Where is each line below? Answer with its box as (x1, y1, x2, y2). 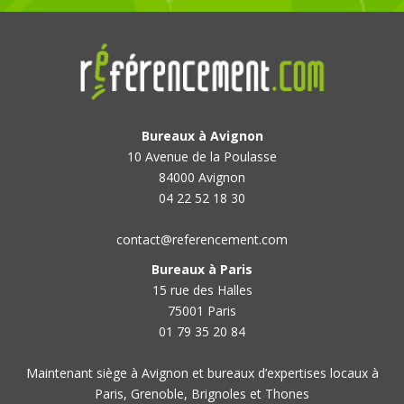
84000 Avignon (159, 169, 245, 186)
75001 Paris (168, 302, 236, 319)
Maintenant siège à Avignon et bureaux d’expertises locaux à (25, 364, 379, 381)
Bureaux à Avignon (141, 127, 263, 144)
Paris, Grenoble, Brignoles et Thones (95, 385, 309, 402)
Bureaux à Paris (151, 261, 252, 278)
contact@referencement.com (116, 231, 288, 248)
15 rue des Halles (151, 281, 252, 298)
